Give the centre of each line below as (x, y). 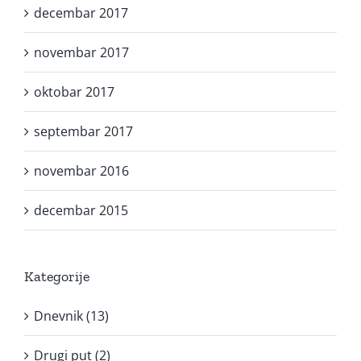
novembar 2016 (81, 170)
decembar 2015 (81, 210)
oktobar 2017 (74, 91)
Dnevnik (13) (71, 316)
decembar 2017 (81, 12)
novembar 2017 (81, 52)
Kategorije (57, 276)
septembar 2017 (83, 131)
